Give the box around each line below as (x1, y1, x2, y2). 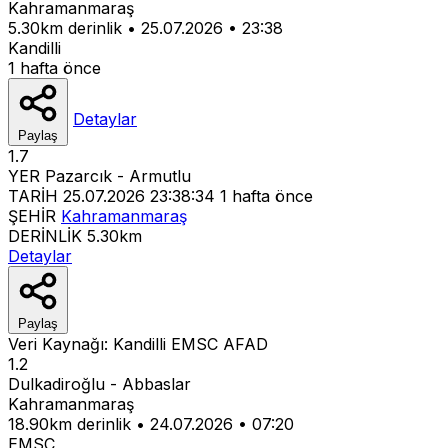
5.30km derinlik (8, 17, 122, 38)
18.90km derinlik (8, 413, 131, 434)
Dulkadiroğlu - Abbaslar (8, 373, 191, 394)
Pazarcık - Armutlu (45, 165, 191, 186)
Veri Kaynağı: (8, 333, 113, 354)
